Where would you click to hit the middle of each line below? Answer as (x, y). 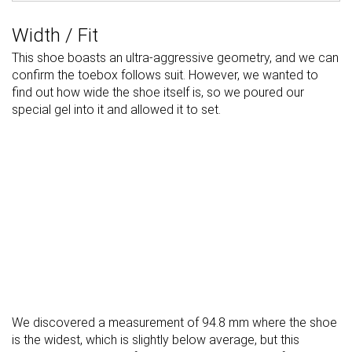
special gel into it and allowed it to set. (116, 110)
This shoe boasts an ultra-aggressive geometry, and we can (175, 58)
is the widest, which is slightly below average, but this (156, 340)
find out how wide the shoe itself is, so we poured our (158, 93)
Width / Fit (55, 36)
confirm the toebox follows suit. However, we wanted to (165, 75)
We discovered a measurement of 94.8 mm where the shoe (174, 323)
